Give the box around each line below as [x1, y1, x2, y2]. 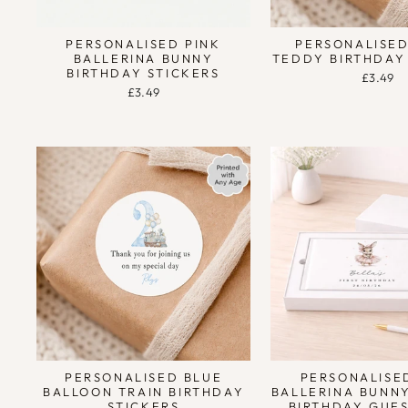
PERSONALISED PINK [66, 36, 221, 51]
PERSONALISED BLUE [64, 370, 223, 385]
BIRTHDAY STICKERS [66, 65, 220, 80]
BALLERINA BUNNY [73, 50, 214, 66]
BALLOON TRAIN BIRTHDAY [42, 384, 245, 400]
